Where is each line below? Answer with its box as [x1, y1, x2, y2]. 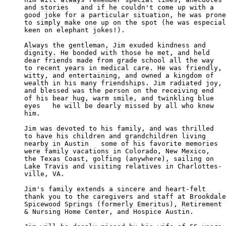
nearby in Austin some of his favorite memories [24, 139, 218, 147]
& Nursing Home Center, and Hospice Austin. [24, 207, 194, 215]
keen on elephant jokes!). [24, 26, 125, 34]
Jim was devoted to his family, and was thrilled [24, 124, 218, 132]
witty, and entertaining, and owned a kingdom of [24, 71, 218, 79]
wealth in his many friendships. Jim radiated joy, [24, 79, 222, 87]
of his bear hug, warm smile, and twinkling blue [24, 94, 218, 102]
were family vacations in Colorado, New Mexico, [24, 147, 214, 155]
